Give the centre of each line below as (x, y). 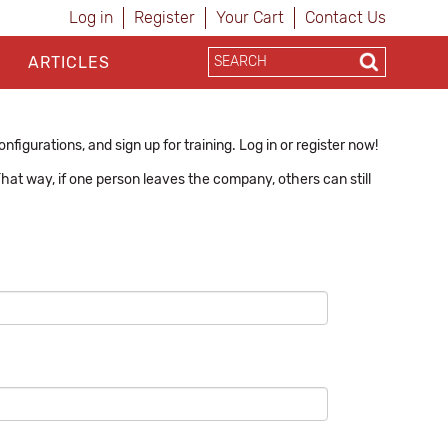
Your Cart (250, 17)
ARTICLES (68, 62)
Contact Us (345, 17)
